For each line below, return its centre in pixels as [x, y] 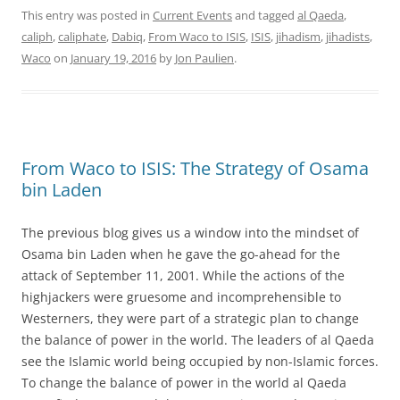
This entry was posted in [87, 15]
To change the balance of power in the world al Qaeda [184, 382]
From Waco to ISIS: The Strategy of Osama [195, 168]
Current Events [192, 15]
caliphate [82, 36]
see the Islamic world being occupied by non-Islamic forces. [200, 361]
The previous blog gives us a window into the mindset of [190, 232]
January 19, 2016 [113, 58]
